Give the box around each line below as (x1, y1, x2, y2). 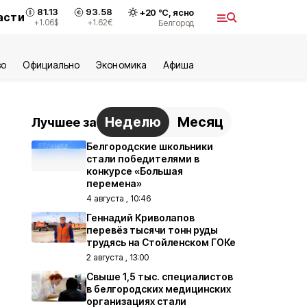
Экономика (96, 59, 147, 71)
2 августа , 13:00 (86, 252, 149, 262)
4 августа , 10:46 (86, 193, 151, 204)
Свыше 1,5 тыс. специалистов (86, 271, 233, 282)
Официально (23, 59, 80, 71)
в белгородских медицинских (86, 283, 231, 295)
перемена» (86, 177, 142, 189)
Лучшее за (32, 114, 97, 130)
